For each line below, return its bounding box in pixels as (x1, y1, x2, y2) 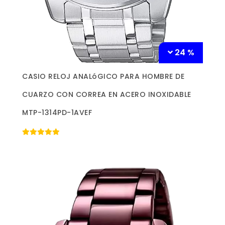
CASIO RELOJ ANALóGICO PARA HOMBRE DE (22, 71, 184, 81)
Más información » (83, 69, 142, 79)
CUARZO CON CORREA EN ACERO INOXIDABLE (22, 89, 191, 99)
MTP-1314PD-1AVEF (22, 107, 92, 118)
